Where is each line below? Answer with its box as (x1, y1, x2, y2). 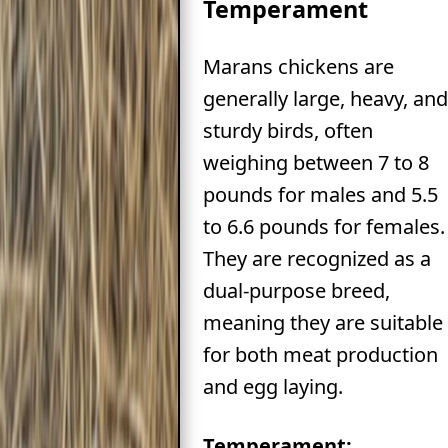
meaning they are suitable (202, 309, 443, 337)
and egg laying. (202, 373, 343, 401)
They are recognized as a (202, 245, 431, 273)
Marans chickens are (202, 53, 394, 81)
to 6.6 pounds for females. (202, 213, 445, 241)
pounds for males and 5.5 (202, 181, 438, 209)
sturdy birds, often (202, 117, 373, 145)
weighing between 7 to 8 (202, 149, 429, 177)
